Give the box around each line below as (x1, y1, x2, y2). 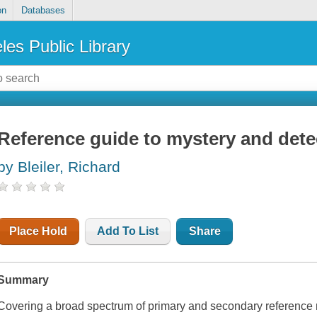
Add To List (97, 225, 159, 238)
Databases (21, 5, 65, 16)
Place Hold (9, 225, 68, 238)
